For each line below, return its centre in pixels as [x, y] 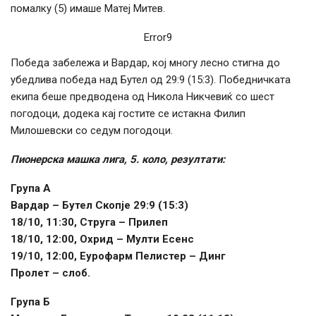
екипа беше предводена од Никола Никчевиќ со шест [142, 97]
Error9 [158, 38]
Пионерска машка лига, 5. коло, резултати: [118, 160]
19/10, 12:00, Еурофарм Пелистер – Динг [118, 256]
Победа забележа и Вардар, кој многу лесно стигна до [145, 63]
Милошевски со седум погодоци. [92, 131]
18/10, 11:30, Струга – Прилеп [89, 223]
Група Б [30, 302]
